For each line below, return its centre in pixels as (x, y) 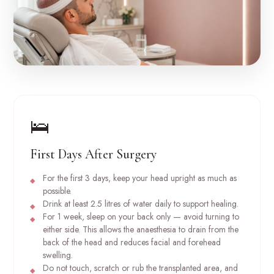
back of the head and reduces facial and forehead (131, 243)
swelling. (57, 255)
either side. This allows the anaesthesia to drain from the (140, 230)
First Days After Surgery (93, 154)
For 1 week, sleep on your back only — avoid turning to (141, 217)
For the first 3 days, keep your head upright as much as (139, 178)
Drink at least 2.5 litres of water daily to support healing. (140, 204)
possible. (57, 191)
